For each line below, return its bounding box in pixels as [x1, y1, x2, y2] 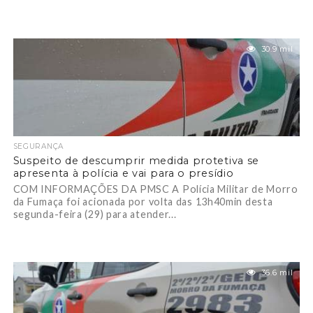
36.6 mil [261, 268, 293, 277]
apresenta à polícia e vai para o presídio [13, 167, 234, 180]
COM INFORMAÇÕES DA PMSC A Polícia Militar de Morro [13, 183, 298, 195]
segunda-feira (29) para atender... [13, 208, 177, 220]
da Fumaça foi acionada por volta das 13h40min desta [13, 196, 273, 208]
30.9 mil [261, 44, 293, 54]
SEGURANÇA [13, 142, 64, 151]
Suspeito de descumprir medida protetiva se [13, 154, 260, 167]
